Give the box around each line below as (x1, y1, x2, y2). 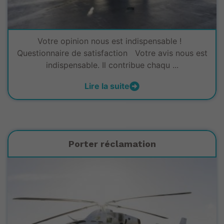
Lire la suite (84, 80, 129, 91)
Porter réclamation (68, 138, 156, 149)
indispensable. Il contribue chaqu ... (45, 59, 178, 70)
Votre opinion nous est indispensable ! (37, 35, 186, 46)
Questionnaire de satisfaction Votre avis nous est (16, 47, 207, 58)
